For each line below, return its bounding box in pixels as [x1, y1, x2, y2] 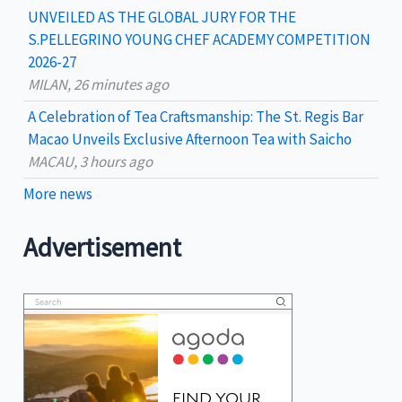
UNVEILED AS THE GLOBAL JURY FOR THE [28, 7, 297, 28]
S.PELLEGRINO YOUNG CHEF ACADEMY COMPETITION [28, 30, 371, 50]
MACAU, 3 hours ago [28, 152, 153, 172]
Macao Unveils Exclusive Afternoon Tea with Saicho [28, 129, 353, 150]
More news [23, 184, 93, 205]
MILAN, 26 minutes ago [28, 74, 170, 95]
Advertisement [23, 231, 182, 264]
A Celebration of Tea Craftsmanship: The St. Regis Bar [28, 107, 364, 127]
